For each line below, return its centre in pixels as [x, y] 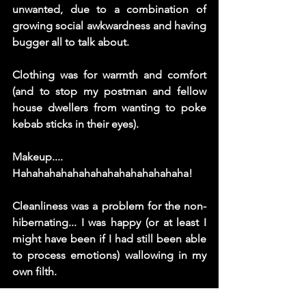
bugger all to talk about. [73, 42]
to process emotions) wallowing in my [109, 255]
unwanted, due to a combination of [109, 9]
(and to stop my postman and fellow [109, 91]
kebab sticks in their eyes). [77, 124]
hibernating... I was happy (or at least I [109, 222]
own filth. [36, 271]
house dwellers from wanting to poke [109, 107]
